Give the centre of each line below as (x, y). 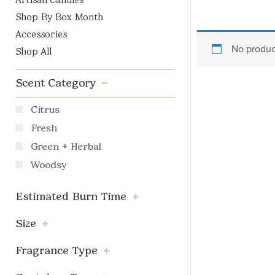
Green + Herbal (66, 146)
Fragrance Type (56, 250)
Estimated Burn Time (71, 196)
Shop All (33, 52)
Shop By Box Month (59, 17)
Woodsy (49, 165)
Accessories (41, 34)
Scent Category (56, 83)
